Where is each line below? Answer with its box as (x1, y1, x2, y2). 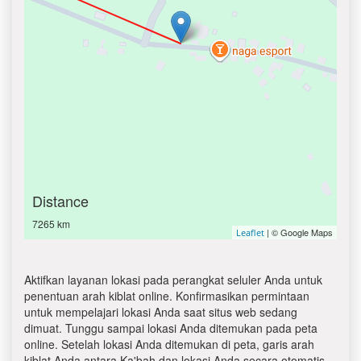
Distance (32, 190, 89, 211)
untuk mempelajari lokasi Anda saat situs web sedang (24, 304, 297, 320)
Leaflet (236, 226, 264, 239)
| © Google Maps (264, 226, 333, 239)
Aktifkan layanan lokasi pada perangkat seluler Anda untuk (24, 272, 322, 288)
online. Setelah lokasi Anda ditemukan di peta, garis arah (24, 336, 314, 352)
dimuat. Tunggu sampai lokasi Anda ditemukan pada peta (24, 320, 317, 336)
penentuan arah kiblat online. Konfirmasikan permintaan (24, 288, 309, 304)
